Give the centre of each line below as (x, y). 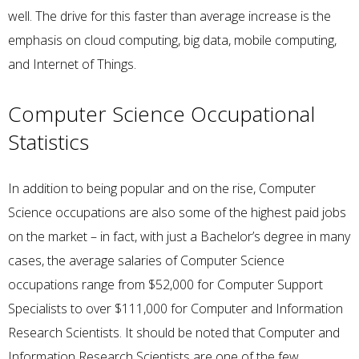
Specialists (38, 308)
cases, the (38, 260)
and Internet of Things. (72, 64)
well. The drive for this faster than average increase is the (169, 16)
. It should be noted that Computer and (230, 332)
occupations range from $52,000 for (113, 284)
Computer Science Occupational (161, 114)
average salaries (115, 260)
